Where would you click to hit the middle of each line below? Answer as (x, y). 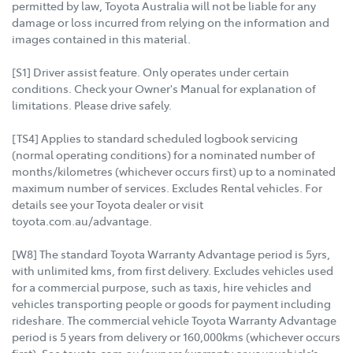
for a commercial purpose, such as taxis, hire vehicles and (162, 286)
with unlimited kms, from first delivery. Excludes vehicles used (173, 270)
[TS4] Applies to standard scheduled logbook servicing (155, 137)
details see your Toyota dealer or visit (108, 204)
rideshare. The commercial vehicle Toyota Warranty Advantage (174, 320)
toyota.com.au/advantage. (82, 220)
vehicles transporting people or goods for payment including (171, 303)
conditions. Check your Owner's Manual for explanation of (164, 88)
